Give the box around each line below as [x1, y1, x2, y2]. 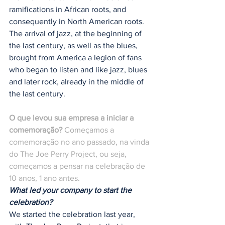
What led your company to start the [9, 186, 134, 195]
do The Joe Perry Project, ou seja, [9, 150, 129, 159]
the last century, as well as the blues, [9, 41, 140, 50]
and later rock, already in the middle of [9, 77, 146, 86]
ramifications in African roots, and [9, 5, 128, 14]
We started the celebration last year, [9, 210, 137, 219]
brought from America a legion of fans [9, 53, 144, 62]
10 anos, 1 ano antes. [9, 174, 80, 183]
